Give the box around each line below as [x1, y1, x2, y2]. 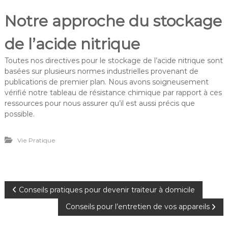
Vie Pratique [17, 136, 55, 144]
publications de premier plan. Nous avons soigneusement [4, 77, 209, 87]
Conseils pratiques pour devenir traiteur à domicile [18, 185, 195, 194]
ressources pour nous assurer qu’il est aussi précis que [4, 98, 195, 108]
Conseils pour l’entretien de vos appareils [66, 202, 210, 211]
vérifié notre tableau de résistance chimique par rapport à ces [4, 88, 222, 97]
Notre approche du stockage [4, 11, 222, 31]
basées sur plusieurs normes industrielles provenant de [4, 66, 198, 76]
